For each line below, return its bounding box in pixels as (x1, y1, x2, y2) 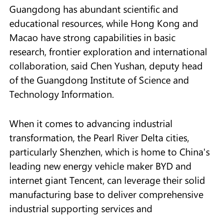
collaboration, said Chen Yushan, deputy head (9, 59, 203, 72)
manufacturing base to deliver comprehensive (9, 188, 203, 201)
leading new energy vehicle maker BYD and (9, 159, 192, 173)
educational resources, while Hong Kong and (9, 17, 198, 30)
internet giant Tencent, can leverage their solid (9, 174, 205, 187)
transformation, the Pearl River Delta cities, (9, 131, 189, 144)
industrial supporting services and (9, 202, 153, 215)
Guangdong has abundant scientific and (9, 2, 178, 16)
